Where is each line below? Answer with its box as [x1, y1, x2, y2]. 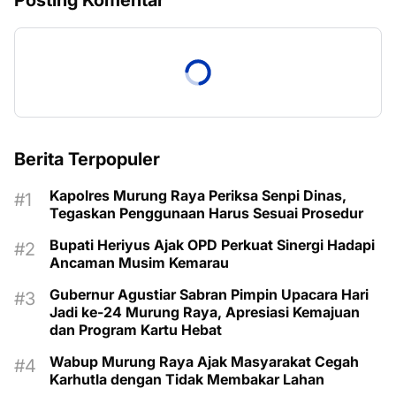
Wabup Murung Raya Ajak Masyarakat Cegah [49, 353, 359, 371]
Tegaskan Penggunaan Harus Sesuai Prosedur [49, 204, 363, 223]
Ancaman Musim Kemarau [49, 254, 229, 272]
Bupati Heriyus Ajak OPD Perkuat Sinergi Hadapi [49, 236, 375, 255]
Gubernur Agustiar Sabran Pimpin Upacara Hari [49, 286, 369, 304]
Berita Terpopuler [14, 148, 160, 171]
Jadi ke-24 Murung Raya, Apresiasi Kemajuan [49, 303, 360, 322]
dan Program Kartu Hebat [49, 321, 222, 339]
